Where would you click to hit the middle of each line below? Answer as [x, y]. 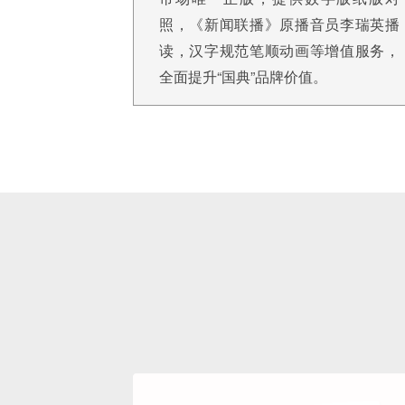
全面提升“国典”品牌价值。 [243, 76]
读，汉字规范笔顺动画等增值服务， [279, 50]
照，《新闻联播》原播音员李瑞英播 [279, 24]
